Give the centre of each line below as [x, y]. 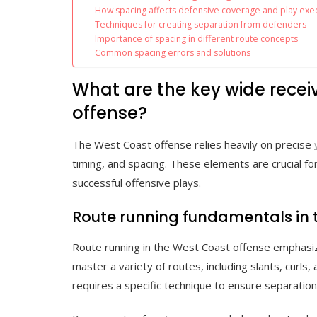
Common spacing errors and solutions [173, 52]
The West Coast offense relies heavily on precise [193, 144]
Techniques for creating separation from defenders [201, 24]
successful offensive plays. [137, 182]
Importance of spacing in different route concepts [197, 38]
